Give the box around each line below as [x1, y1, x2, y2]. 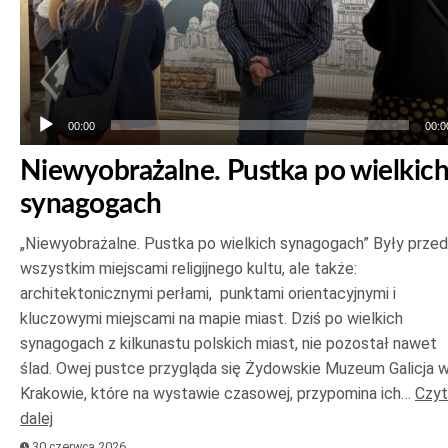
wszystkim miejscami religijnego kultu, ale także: [20, 259, 357, 279]
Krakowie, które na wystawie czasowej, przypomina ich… [20, 384, 415, 404]
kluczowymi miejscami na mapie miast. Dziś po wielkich [20, 309, 403, 329]
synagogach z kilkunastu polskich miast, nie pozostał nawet [20, 334, 437, 354]
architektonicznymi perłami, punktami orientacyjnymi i [20, 284, 396, 304]
